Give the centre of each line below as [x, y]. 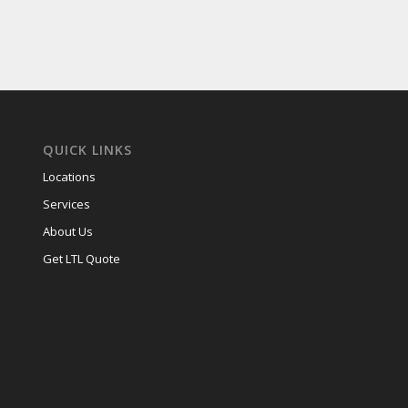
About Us [67, 231]
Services [66, 204]
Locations [69, 176]
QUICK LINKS [87, 149]
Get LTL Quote [81, 258]
